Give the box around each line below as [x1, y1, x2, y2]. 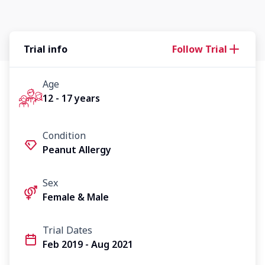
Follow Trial [172, 43, 227, 56]
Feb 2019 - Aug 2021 [43, 237, 133, 251]
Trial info [24, 43, 67, 56]
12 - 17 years [43, 92, 100, 105]
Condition [43, 128, 86, 142]
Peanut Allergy [43, 143, 111, 156]
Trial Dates [43, 223, 92, 237]
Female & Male [43, 190, 109, 203]
